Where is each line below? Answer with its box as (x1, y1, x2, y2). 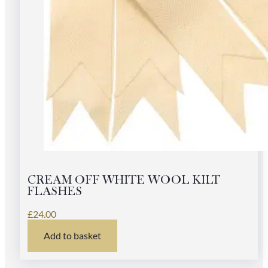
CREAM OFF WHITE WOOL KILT (28, 172, 221, 187)
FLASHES (28, 184, 83, 198)
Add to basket (44, 229, 102, 241)
